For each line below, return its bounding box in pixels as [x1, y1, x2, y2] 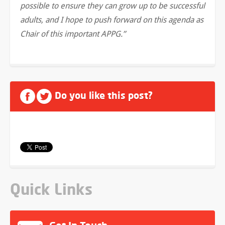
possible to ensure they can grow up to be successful [20, 1, 205, 11]
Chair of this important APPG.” [20, 29, 126, 39]
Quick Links [10, 180, 92, 198]
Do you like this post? [55, 89, 153, 101]
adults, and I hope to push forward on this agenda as [20, 15, 203, 25]
